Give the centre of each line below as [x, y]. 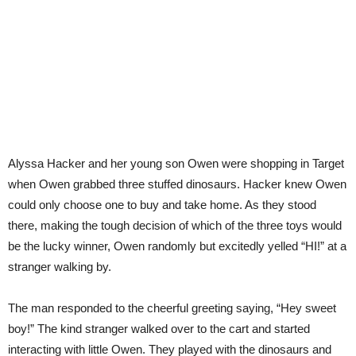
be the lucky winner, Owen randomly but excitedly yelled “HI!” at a [177, 246]
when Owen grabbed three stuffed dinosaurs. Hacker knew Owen [177, 184]
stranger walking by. [60, 267]
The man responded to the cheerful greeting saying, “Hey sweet [172, 308]
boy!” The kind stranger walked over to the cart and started [159, 329]
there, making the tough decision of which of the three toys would [175, 225]
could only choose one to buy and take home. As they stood [162, 205]
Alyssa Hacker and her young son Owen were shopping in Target [176, 163]
